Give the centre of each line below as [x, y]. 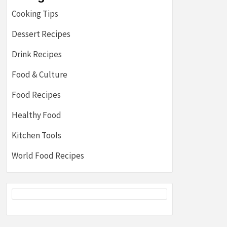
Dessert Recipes [41, 34]
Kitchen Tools [36, 135]
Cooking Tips [35, 14]
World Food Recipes [48, 156]
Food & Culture [40, 74]
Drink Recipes [37, 54]
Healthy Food [36, 115]
